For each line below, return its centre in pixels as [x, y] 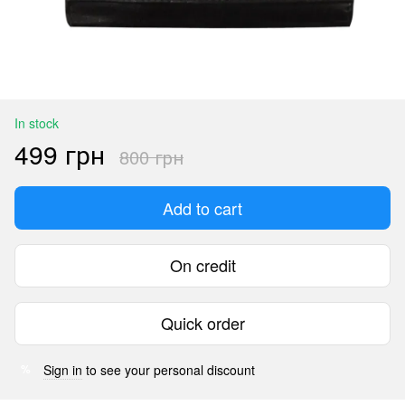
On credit [202, 265]
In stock [37, 122]
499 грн [60, 153]
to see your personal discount [169, 369]
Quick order [202, 323]
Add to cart [202, 207]
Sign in [63, 369]
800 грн [151, 156]
